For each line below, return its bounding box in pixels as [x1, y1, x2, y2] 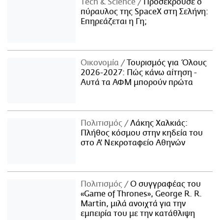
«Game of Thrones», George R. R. [81, 190, 202, 199]
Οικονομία [81, 58, 121, 67]
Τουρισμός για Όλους [125, 58, 207, 67]
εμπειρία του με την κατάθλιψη [81, 209, 195, 219]
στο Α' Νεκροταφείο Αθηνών [81, 138, 186, 148]
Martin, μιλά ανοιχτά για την [81, 199, 186, 209]
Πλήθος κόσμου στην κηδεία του [81, 129, 203, 138]
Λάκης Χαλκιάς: [128, 119, 188, 128]
